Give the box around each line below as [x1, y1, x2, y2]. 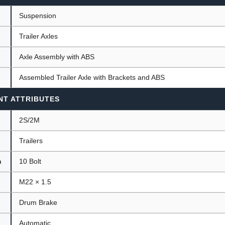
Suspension [19, 11, 57, 20]
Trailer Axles [19, 32, 58, 40]
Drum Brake [19, 198, 58, 206]
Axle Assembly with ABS [19, 52, 95, 61]
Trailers [19, 136, 43, 145]
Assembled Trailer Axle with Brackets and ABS [19, 73, 165, 81]
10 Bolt [19, 157, 42, 165]
